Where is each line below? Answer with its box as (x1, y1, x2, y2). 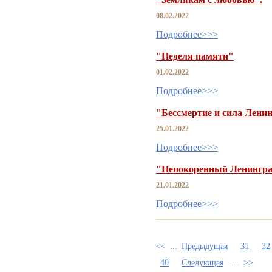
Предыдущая (182, 241, 228, 251)
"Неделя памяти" (156, 50, 234, 61)
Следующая (182, 257, 223, 267)
